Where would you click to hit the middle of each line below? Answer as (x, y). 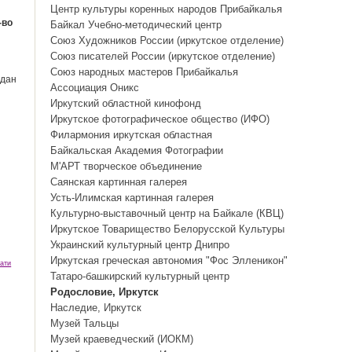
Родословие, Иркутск (105, 292)
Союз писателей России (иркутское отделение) (163, 56)
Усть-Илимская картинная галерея (132, 198)
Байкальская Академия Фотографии (137, 150)
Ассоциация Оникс (95, 88)
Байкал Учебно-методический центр (136, 25)
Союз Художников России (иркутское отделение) (167, 40)
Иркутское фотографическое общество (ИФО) (160, 119)
